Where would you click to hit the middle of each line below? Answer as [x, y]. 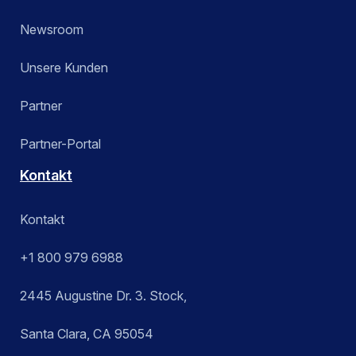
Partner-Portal [60, 143]
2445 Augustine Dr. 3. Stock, [103, 295]
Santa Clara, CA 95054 [87, 333]
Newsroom [52, 29]
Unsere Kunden [64, 67]
